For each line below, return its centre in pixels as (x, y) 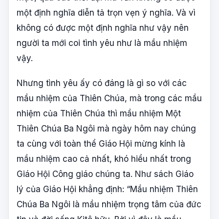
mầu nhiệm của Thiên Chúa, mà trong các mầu (109, 98)
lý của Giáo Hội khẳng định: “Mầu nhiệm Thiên (107, 189)
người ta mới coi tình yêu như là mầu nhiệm (102, 43)
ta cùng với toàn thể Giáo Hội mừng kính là (101, 143)
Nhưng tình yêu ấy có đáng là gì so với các (102, 83)
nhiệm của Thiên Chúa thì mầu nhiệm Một (99, 113)
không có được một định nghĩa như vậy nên (103, 28)
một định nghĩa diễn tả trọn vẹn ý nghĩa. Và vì (106, 12)
